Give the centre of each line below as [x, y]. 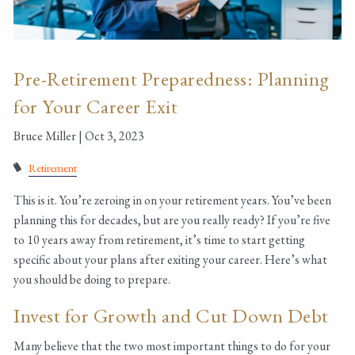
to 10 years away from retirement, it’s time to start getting [160, 240]
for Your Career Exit [96, 107]
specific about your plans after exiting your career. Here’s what [171, 260]
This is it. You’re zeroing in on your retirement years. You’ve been [173, 200]
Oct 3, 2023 [115, 136]
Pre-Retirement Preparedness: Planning [172, 79]
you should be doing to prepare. [94, 280]
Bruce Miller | [50, 136]
